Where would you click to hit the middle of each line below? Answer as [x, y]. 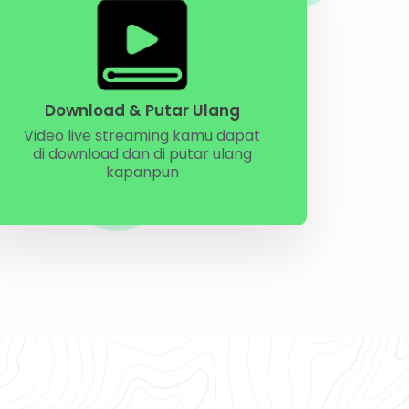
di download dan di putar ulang [142, 153]
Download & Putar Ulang [142, 110]
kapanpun [142, 172]
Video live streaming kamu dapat [142, 135]
